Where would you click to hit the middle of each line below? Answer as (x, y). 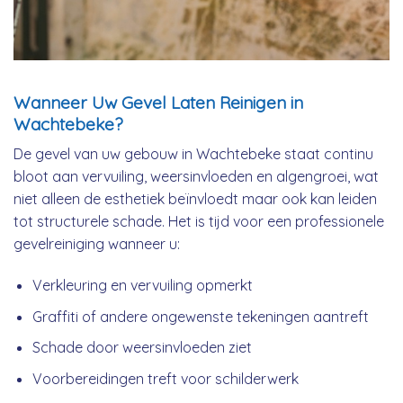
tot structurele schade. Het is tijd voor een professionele (199, 222)
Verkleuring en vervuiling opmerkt (142, 286)
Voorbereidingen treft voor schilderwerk (165, 378)
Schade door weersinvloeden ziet (142, 348)
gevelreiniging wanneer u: (97, 244)
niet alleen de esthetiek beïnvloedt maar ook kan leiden (195, 199)
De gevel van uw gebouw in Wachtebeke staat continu (193, 154)
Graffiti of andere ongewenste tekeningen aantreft (200, 316)
